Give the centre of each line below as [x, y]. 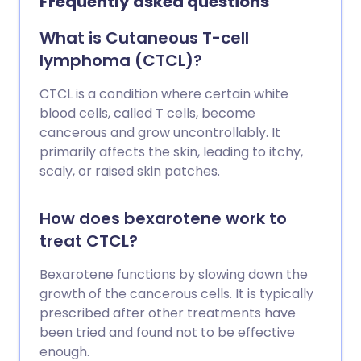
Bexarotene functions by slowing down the [174, 274]
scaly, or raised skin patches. [130, 171]
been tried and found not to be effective [167, 332]
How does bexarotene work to [163, 218]
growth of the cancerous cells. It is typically [176, 294]
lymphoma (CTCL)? [121, 60]
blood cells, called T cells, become [147, 113]
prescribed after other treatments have [168, 313]
